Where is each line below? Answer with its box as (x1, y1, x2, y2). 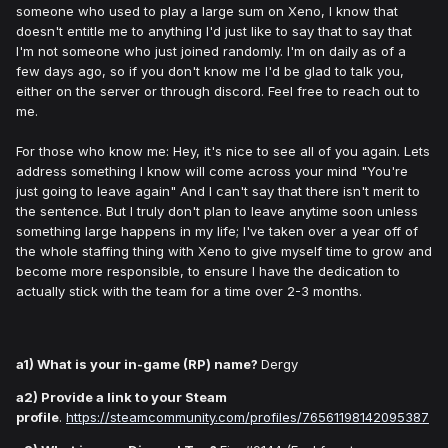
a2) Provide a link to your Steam (16, 389, 227, 406)
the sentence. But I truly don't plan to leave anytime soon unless (16, 203, 418, 220)
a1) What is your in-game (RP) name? (16, 356, 258, 373)
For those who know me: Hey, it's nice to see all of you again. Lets (16, 143, 430, 160)
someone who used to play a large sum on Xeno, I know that (16, 3, 398, 20)
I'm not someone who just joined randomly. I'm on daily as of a (16, 43, 406, 60)
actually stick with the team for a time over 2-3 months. (16, 283, 366, 300)
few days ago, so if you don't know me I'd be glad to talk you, (16, 63, 404, 80)
